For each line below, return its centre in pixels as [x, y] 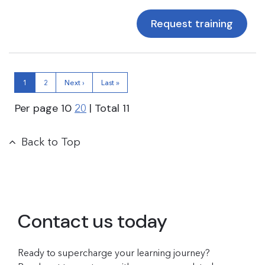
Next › [74, 83]
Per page [38, 108]
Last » [110, 83]
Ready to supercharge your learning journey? [114, 253]
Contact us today [93, 221]
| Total [104, 108]
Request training [192, 24]
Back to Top [51, 142]
